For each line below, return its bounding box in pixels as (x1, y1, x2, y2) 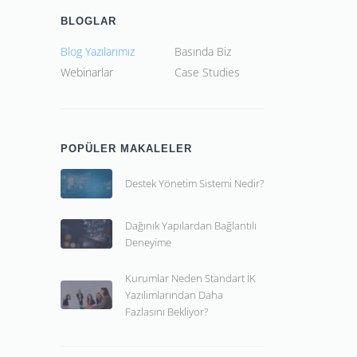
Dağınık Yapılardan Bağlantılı (125, 218, 257, 233)
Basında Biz (174, 44, 231, 59)
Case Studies (174, 65, 240, 80)
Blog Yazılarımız (61, 44, 135, 59)
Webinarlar (61, 65, 113, 80)
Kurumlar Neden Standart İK (125, 270, 256, 285)
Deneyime (125, 234, 171, 249)
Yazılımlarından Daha (125, 287, 223, 302)
